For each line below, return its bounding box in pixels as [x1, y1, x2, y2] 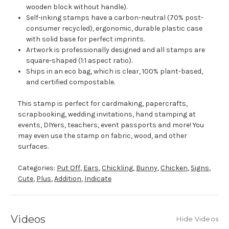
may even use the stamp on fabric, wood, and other [18, 131, 187, 141]
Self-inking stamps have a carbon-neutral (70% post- [26, 13, 204, 22]
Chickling [102, 164, 133, 173]
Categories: [18, 164, 57, 173]
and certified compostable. [26, 78, 116, 87]
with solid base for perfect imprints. [26, 35, 145, 44]
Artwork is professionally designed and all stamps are [26, 45, 205, 55]
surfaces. [18, 142, 49, 151]
